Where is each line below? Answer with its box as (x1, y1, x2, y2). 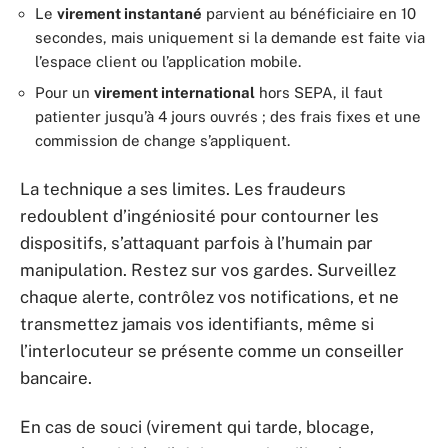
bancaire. (20, 367, 92, 388)
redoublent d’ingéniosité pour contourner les (20, 205, 379, 226)
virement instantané (57, 4, 202, 22)
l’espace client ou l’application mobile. (35, 52, 301, 70)
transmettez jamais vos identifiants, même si (20, 313, 374, 334)
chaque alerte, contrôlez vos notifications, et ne (20, 286, 399, 307)
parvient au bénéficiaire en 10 (202, 4, 416, 22)
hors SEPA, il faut (255, 84, 383, 102)
